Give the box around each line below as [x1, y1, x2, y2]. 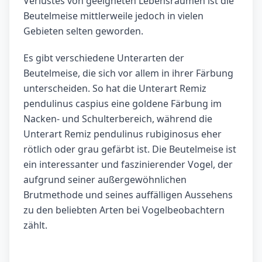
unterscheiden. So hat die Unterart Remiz [23, 82, 206, 95]
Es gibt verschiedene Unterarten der [23, 51, 184, 65]
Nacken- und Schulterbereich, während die [23, 112, 212, 126]
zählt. [23, 219, 47, 232]
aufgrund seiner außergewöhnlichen [23, 173, 187, 187]
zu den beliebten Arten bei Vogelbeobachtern [23, 204, 225, 217]
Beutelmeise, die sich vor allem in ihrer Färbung [23, 67, 233, 80]
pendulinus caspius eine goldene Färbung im [23, 97, 222, 111]
